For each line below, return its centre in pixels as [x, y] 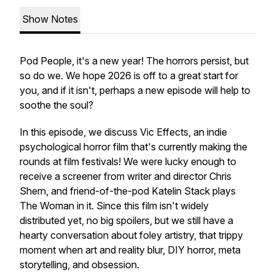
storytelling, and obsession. [81, 265]
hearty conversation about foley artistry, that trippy [131, 235]
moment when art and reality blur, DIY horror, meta [130, 250]
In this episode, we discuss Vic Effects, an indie [123, 132]
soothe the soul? [58, 105]
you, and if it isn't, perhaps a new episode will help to [135, 90]
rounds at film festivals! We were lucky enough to [128, 161]
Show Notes [50, 19]
